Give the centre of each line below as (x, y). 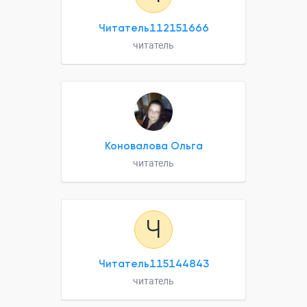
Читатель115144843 (153, 264)
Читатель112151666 (153, 28)
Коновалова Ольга (153, 146)
